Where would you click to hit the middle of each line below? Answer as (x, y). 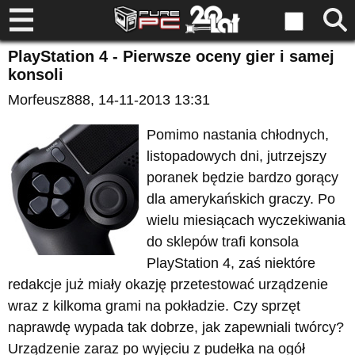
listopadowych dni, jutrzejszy (237, 156)
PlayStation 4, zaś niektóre (231, 263)
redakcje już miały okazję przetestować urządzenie (168, 284)
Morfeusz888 (49, 100)
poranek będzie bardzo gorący (242, 177)
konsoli (36, 74)
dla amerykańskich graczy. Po (241, 199)
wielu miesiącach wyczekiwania (246, 220)
